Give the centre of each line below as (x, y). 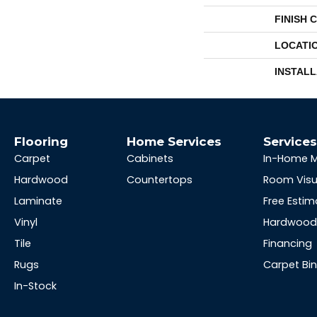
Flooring (41, 141)
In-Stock (35, 286)
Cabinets (150, 158)
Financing (288, 243)
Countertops (160, 180)
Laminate (38, 201)
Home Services (174, 141)
